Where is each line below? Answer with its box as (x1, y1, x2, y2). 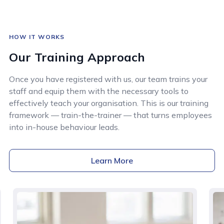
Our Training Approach (9, 49, 145, 64)
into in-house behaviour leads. (9, 121, 119, 132)
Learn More (91, 155, 133, 165)
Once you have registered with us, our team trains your (9, 73, 207, 84)
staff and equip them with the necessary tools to (9, 85, 188, 96)
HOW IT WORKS (9, 32, 65, 40)
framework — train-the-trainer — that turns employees (9, 109, 212, 120)
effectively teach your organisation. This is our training (9, 97, 208, 108)
